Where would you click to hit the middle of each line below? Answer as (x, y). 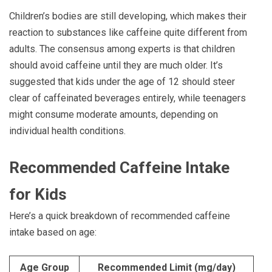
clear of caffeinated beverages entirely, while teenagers (127, 98)
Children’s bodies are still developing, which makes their (128, 16)
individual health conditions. (67, 131)
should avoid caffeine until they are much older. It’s (116, 66)
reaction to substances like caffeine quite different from (128, 33)
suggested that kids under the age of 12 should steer (122, 82)
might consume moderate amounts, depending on (114, 115)
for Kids (38, 195)
